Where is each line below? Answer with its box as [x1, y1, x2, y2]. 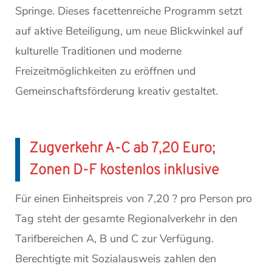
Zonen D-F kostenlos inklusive [29, 163, 219, 178]
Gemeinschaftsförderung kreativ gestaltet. [15, 84, 218, 99]
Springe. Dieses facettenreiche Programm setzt [15, 4, 242, 19]
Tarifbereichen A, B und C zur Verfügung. [15, 231, 214, 246]
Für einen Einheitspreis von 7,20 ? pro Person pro [15, 191, 252, 206]
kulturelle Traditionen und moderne [15, 44, 182, 59]
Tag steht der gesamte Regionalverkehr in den [15, 211, 237, 226]
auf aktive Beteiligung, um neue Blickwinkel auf [15, 24, 243, 39]
